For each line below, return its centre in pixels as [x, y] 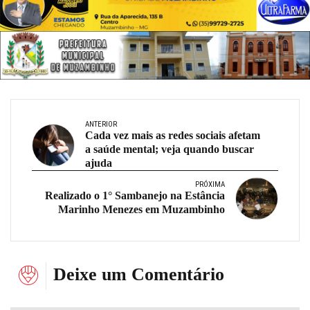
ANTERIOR [101, 124]
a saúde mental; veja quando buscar [170, 149]
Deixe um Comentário [139, 274]
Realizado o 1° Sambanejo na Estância [135, 195]
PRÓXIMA [210, 184]
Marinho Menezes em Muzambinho [142, 209]
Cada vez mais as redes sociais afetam [173, 135]
